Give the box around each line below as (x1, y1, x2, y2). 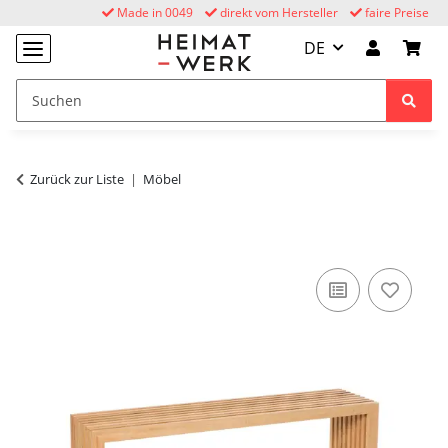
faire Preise (362, 4, 429, 21)
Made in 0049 (114, 4, 193, 21)
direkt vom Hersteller (217, 4, 338, 21)
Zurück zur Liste (30, 169, 124, 188)
